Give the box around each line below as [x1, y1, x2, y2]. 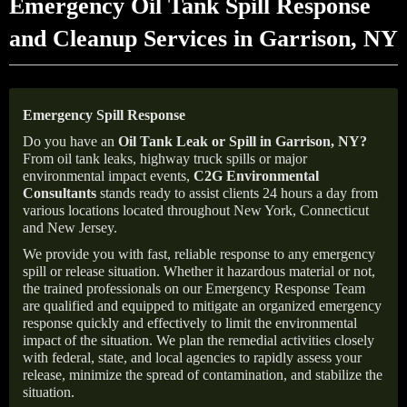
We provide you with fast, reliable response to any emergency [23, 246, 375, 262]
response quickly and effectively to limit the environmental [23, 315, 357, 331]
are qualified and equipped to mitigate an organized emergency [23, 298, 382, 313]
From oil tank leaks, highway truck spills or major [23, 151, 307, 166]
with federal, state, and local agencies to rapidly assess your [23, 350, 362, 365]
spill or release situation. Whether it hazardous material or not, [23, 263, 375, 279]
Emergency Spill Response [23, 107, 185, 123]
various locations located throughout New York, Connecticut [23, 203, 369, 218]
